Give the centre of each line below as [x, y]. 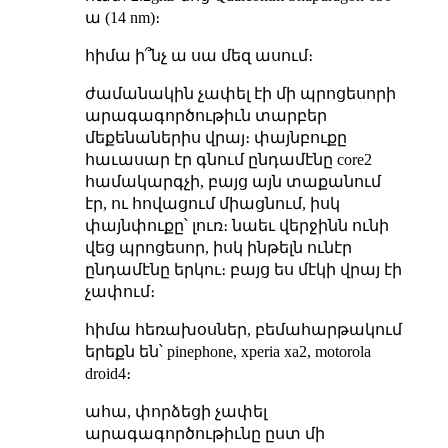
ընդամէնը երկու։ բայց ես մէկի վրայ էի [243, 269]
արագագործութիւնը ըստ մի [204, 433]
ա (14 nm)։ [122, 17]
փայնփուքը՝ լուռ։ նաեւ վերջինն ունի [236, 225]
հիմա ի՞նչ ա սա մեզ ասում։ [198, 55]
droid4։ [107, 373]
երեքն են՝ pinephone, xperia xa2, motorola [227, 351]
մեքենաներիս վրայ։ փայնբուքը [215, 137]
